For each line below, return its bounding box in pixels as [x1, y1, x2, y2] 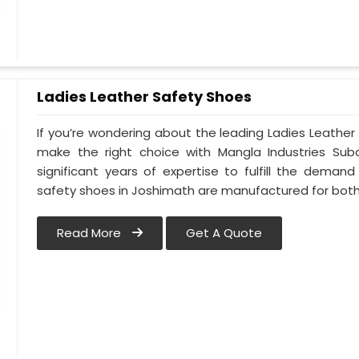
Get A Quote [186, 224, 263, 242]
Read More [57, 224, 125, 242]
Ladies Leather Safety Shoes [37, 87, 252, 107]
